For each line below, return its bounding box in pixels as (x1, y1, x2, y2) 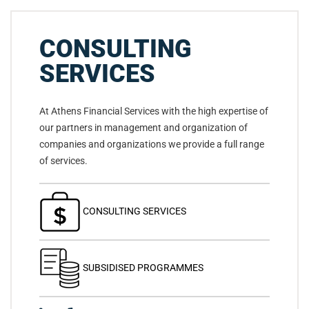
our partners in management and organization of (39, 121, 248, 133)
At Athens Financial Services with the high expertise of (39, 105, 268, 117)
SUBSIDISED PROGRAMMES (83, 261, 203, 273)
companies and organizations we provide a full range (39, 138, 264, 150)
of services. (39, 154, 88, 166)
